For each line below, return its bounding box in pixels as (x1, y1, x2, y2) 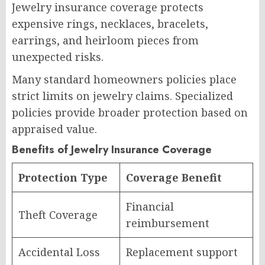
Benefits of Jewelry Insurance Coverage (12, 141, 212, 157)
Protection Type (18, 170, 108, 185)
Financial (126, 199, 174, 214)
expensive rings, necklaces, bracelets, (12, 16, 208, 31)
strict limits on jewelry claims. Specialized (12, 88, 233, 103)
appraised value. (12, 121, 97, 136)
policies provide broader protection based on (12, 105, 248, 119)
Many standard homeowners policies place (12, 72, 237, 86)
